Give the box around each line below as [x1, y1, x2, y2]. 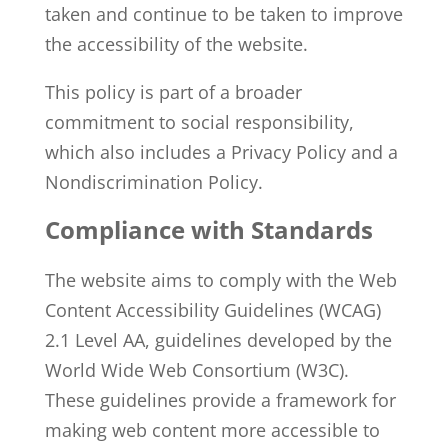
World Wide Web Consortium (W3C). [44, 358, 349, 382]
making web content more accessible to [44, 418, 380, 442]
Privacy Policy [230, 140, 346, 164]
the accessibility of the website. [44, 32, 308, 56]
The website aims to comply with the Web [44, 268, 397, 292]
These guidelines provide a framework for [44, 388, 396, 412]
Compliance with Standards [44, 213, 373, 246]
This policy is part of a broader [44, 80, 302, 104]
